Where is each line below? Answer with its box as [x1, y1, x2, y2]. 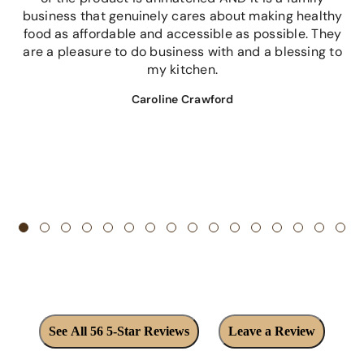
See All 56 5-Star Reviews [48, 323, 189, 338]
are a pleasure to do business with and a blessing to [23, 42, 342, 60]
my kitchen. [147, 60, 218, 78]
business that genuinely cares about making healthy [22, 6, 343, 24]
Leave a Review [228, 323, 316, 338]
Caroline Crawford [131, 91, 234, 106]
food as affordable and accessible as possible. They [24, 24, 342, 42]
